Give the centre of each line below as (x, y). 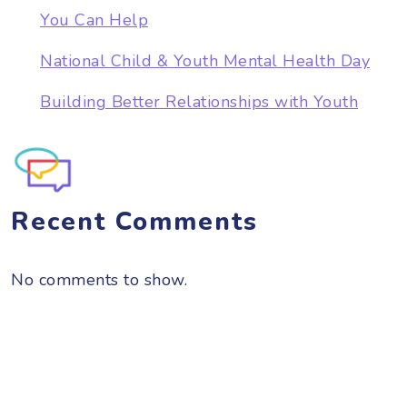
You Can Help (94, 20)
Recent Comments (134, 221)
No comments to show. (99, 279)
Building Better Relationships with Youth (199, 101)
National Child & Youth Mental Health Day (205, 60)
